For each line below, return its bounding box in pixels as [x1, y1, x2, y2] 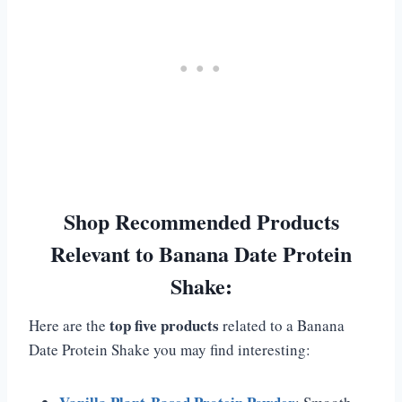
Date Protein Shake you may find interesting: [29, 339, 310, 361]
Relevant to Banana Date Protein [50, 238, 352, 270]
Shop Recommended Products [63, 205, 339, 238]
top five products [109, 314, 219, 337]
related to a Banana [219, 315, 345, 336]
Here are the [29, 315, 109, 336]
